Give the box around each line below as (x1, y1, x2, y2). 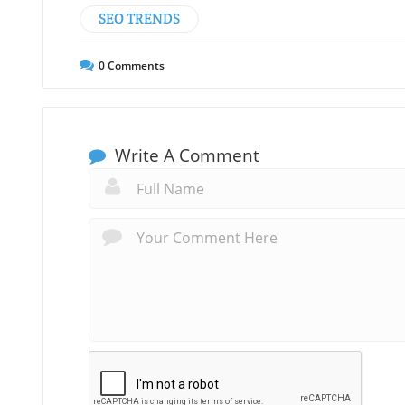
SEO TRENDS (99, 9, 180, 28)
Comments (105, 58, 165, 73)
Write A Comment (110, 144, 259, 167)
